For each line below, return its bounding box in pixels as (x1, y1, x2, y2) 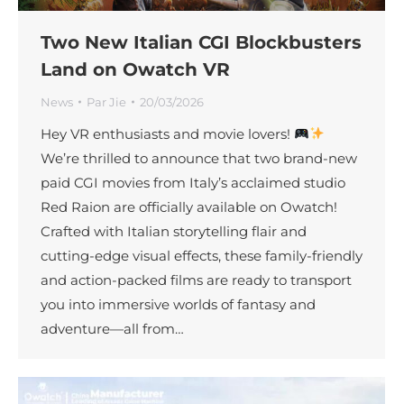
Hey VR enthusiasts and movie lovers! (41, 124, 294, 142)
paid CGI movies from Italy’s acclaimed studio (41, 173, 345, 191)
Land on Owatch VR (41, 58, 230, 80)
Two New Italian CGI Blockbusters (41, 31, 362, 53)
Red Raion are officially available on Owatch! (41, 197, 337, 216)
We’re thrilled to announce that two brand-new (41, 149, 357, 167)
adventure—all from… (41, 319, 184, 337)
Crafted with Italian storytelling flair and (41, 222, 307, 240)
